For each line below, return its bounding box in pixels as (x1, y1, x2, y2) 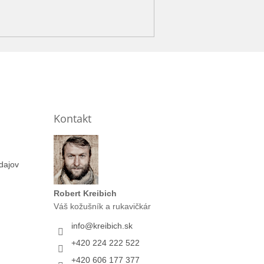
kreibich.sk (93, 220, 133, 230)
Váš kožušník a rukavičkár (53, 201, 151, 211)
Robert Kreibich (53, 188, 117, 198)
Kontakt (53, 111, 91, 126)
